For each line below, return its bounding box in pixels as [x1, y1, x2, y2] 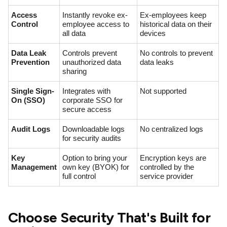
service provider [140, 172, 193, 180]
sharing [62, 67, 87, 75]
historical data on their [140, 20, 212, 28]
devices [140, 29, 166, 37]
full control [62, 172, 96, 180]
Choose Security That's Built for [8, 209, 211, 226]
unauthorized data [62, 58, 121, 66]
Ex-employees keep [140, 11, 206, 19]
